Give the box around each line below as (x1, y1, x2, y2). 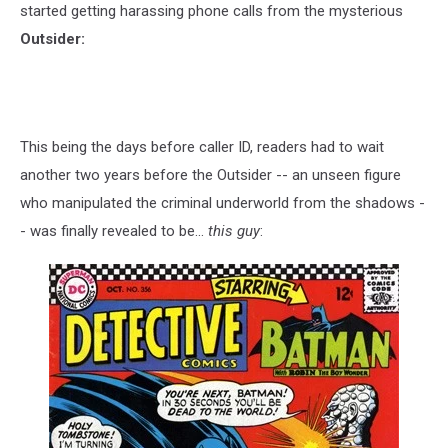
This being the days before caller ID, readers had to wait (20, 137, 384, 156)
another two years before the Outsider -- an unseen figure (20, 165, 401, 184)
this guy (208, 221, 260, 240)
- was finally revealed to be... (20, 221, 208, 240)
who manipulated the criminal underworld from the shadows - (20, 193, 425, 212)
